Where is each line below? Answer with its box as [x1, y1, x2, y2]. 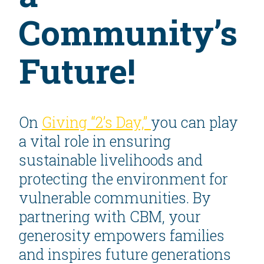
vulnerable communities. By [19, 188, 211, 208]
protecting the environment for [19, 169, 228, 189]
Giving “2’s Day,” [42, 113, 151, 133]
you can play [151, 113, 238, 133]
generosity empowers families [19, 226, 225, 246]
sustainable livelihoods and [19, 150, 203, 170]
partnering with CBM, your [19, 207, 201, 227]
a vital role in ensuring [19, 131, 171, 151]
